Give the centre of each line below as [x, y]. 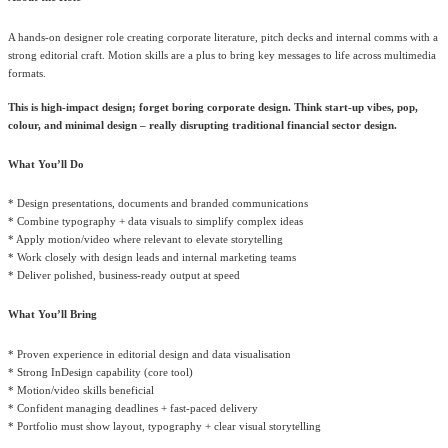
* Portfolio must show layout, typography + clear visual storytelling [164, 426]
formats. [27, 73]
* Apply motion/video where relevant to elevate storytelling [145, 240]
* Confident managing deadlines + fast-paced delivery [133, 408]
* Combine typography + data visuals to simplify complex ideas [155, 222]
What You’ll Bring [52, 315]
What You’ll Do [46, 164]
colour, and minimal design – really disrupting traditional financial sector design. [202, 125]
